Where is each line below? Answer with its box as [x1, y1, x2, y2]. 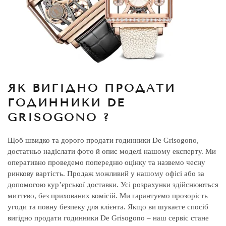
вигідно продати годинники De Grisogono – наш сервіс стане [8, 214, 209, 222]
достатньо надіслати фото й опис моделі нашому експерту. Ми [8, 147, 216, 155]
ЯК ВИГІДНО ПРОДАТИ [8, 81, 176, 95]
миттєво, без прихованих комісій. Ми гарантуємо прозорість [8, 192, 208, 200]
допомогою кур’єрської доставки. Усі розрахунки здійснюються [8, 181, 218, 189]
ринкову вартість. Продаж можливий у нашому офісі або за [8, 169, 204, 178]
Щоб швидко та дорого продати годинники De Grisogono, [8, 136, 199, 144]
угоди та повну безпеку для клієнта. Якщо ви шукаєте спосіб [8, 203, 208, 211]
